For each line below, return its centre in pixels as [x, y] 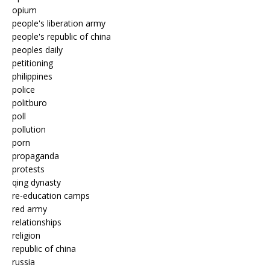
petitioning [33, 63]
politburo [30, 103]
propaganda [36, 156]
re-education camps [51, 196]
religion [26, 236]
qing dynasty [36, 183]
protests [28, 169]
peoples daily [37, 50]
